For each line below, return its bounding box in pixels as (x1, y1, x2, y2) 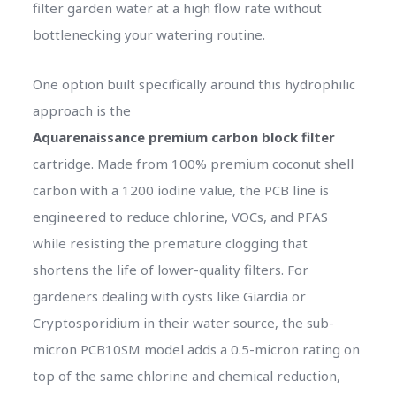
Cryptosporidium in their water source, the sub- (32, 313, 334, 331)
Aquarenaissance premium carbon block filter (32, 127, 335, 146)
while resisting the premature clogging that (32, 233, 308, 252)
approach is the (32, 101, 131, 119)
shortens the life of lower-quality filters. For (32, 260, 308, 278)
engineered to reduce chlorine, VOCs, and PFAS (32, 207, 328, 225)
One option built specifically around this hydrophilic (32, 74, 355, 93)
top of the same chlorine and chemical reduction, (32, 366, 340, 385)
